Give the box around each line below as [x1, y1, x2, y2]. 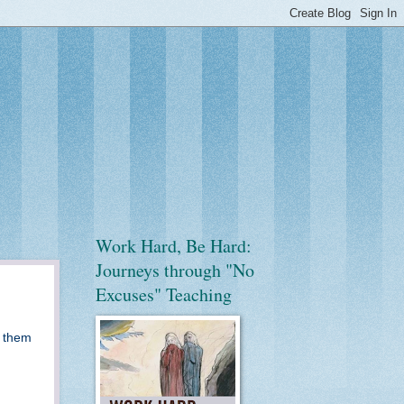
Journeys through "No [96, 258, 254, 282]
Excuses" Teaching [96, 282, 232, 307]
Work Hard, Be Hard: [96, 234, 252, 258]
